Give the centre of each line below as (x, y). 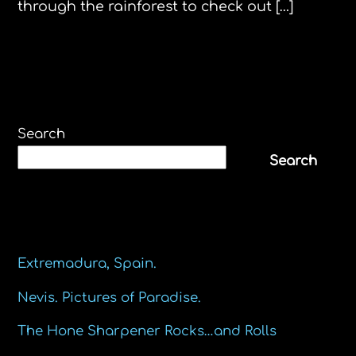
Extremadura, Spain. (87, 264)
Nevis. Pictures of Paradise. (110, 297)
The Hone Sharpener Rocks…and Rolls (147, 331)
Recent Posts (83, 223)
